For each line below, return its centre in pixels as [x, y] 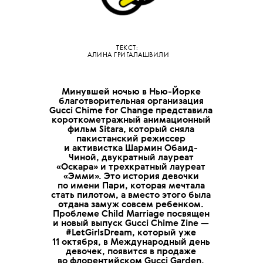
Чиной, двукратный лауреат [131, 157]
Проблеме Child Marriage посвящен [131, 214]
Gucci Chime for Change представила [131, 110]
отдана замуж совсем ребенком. [131, 204]
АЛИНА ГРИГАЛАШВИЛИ [129, 55]
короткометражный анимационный [131, 120]
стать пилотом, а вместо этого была [131, 195]
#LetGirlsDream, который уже [131, 232]
